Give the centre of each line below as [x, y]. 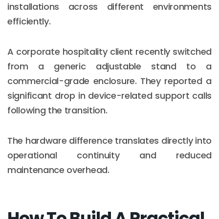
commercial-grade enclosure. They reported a [109, 81]
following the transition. [57, 110]
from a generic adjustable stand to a [109, 66]
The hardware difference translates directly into [109, 140]
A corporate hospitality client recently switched [109, 51]
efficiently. [29, 21]
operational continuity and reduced [109, 155]
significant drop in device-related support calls [109, 95]
